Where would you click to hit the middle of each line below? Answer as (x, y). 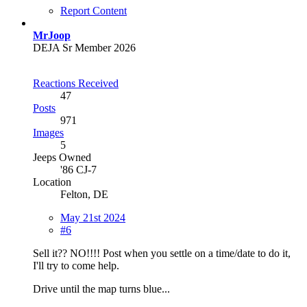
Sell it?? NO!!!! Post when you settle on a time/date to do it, (162, 253)
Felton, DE (84, 194)
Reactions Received (76, 83)
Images (48, 132)
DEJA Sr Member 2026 (84, 47)
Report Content (94, 10)
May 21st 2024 (93, 217)
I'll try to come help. (76, 265)
